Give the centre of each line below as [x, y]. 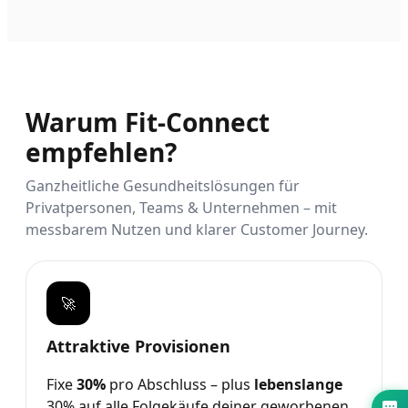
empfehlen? [101, 152]
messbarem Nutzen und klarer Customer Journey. [197, 229]
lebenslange [298, 384]
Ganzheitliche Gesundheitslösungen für [163, 185]
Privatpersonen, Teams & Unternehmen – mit [181, 207]
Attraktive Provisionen [138, 346]
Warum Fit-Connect [148, 122]
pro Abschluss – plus [180, 384]
